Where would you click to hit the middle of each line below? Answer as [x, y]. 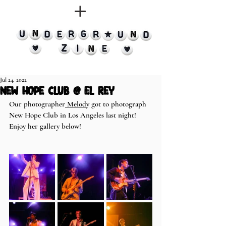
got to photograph [119, 104]
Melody [77, 104]
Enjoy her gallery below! [45, 126]
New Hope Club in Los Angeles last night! [74, 115]
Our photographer [37, 104]
